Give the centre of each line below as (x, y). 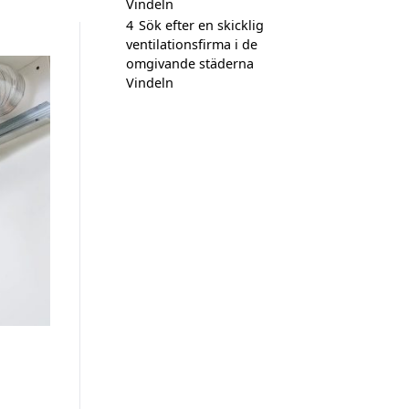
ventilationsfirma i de (192, 44)
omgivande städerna (190, 63)
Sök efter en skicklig (201, 25)
